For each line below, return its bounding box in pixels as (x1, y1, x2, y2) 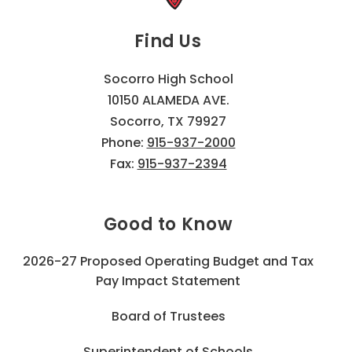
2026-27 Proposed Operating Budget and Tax (23, 251, 313, 270)
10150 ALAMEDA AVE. (107, 90, 229, 109)
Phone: (101, 133, 147, 152)
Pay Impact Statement (96, 271, 240, 290)
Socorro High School (103, 69, 233, 88)
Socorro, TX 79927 (110, 112, 226, 130)
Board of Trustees (111, 306, 225, 325)
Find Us (134, 28, 202, 53)
